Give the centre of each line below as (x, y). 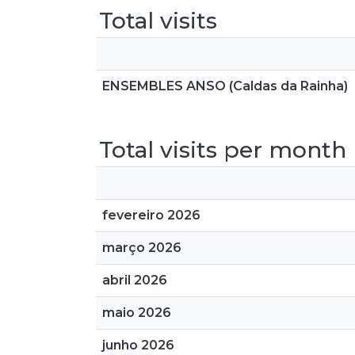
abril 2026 (135, 280)
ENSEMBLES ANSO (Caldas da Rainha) (225, 86)
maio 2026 (137, 313)
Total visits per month (223, 150)
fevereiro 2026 (151, 215)
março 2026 (142, 248)
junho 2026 (138, 345)
